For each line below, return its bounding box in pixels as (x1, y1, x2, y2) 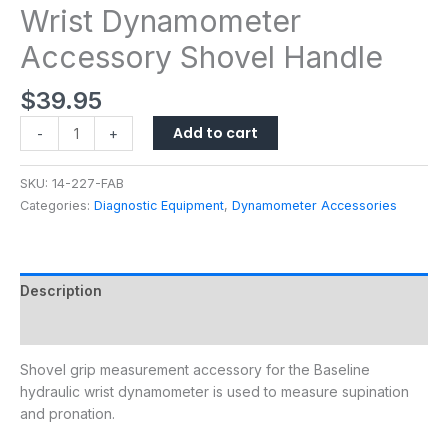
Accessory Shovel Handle (20, 38, 383, 75)
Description (20, 281, 102, 299)
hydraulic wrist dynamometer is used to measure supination (20, 382, 409, 400)
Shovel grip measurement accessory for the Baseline (20, 360, 370, 378)
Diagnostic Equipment (94, 197, 224, 213)
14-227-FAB (52, 175, 124, 191)
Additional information (20, 317, 177, 335)
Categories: (20, 197, 94, 213)
